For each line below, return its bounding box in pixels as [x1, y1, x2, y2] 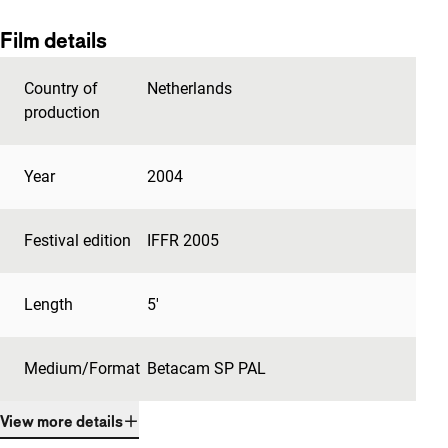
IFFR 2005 [146, 230, 219, 250]
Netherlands [146, 78, 232, 98]
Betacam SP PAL [146, 358, 266, 378]
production [24, 102, 100, 122]
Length [24, 294, 73, 314]
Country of [24, 78, 98, 98]
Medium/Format [24, 358, 140, 378]
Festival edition [24, 230, 131, 250]
